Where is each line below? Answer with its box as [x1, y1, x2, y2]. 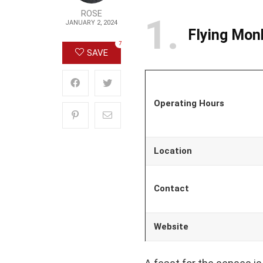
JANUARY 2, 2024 [65, 18, 117, 26]
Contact [153, 183, 189, 194]
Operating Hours [153, 97, 224, 109]
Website [153, 221, 188, 232]
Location [153, 145, 192, 156]
